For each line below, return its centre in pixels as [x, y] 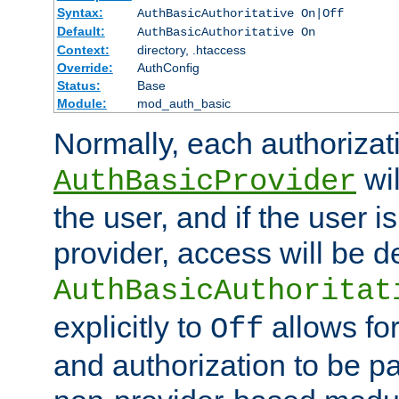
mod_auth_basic [183, 103]
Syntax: [80, 12]
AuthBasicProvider [205, 181]
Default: [81, 31]
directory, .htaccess [191, 49]
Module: [81, 103]
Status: [78, 85]
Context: [83, 49]
